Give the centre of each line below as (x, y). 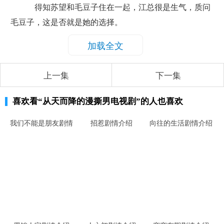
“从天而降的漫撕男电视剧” (89, 101)
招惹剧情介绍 (111, 123)
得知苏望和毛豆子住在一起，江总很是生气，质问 (118, 7)
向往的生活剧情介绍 (181, 123)
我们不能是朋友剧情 (42, 123)
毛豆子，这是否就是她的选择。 (66, 22)
